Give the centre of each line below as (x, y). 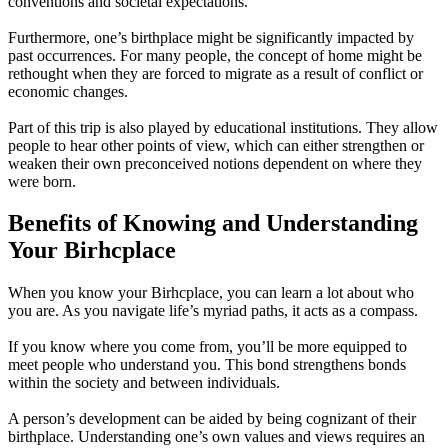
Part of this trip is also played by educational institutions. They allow (223, 127)
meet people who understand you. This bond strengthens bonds (207, 365)
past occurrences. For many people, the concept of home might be (215, 55)
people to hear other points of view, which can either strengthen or (216, 145)
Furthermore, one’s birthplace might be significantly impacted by (211, 37)
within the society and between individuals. (144, 383)
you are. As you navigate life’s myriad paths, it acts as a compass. (213, 311)
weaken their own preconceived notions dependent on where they (215, 163)
